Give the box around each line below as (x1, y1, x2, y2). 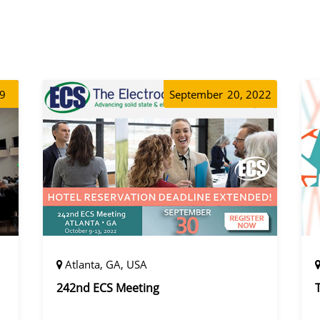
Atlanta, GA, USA (64, 257, 147, 272)
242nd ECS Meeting (56, 280, 159, 296)
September (169, 86, 224, 101)
